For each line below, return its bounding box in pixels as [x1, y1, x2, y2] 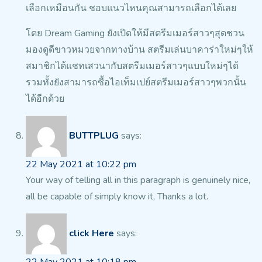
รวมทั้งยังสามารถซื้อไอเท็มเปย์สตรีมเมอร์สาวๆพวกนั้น [26, 76, 246, 89]
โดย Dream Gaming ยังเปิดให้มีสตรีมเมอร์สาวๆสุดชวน [26, 27, 244, 40]
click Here [69, 227, 114, 240]
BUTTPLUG [69, 129, 119, 143]
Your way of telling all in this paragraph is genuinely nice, [26, 174, 250, 187]
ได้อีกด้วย [26, 92, 64, 106]
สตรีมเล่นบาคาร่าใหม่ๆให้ [145, 43, 253, 57]
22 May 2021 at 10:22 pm [26, 158, 136, 171]
